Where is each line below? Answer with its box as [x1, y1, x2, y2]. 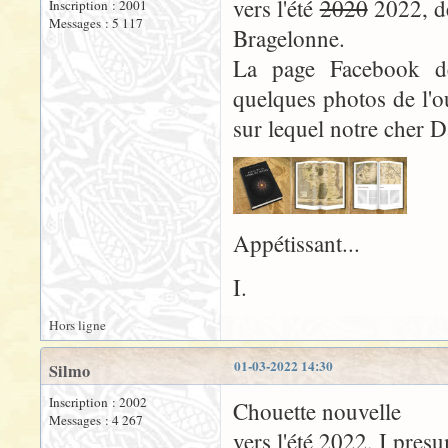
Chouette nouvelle [233, 396, 401, 427]
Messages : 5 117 [49, 14, 143, 32]
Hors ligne [49, 316, 106, 335]
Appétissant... [233, 228, 360, 259]
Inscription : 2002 [49, 393, 147, 412]
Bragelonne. [233, 23, 345, 53]
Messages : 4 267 [49, 411, 143, 430]
